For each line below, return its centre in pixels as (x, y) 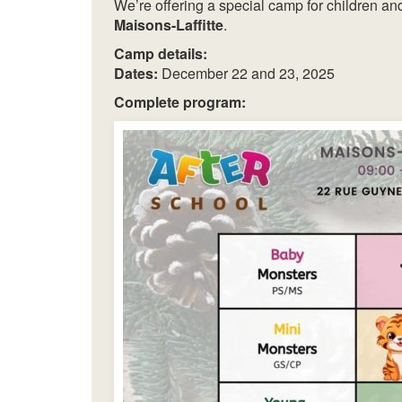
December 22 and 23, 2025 (246, 74)
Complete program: (180, 102)
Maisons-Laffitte (169, 25)
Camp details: (161, 54)
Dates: (136, 74)
